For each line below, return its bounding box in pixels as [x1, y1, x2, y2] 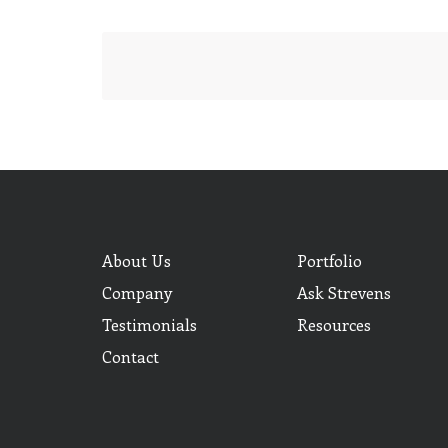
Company [102, 281, 172, 303]
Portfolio [297, 249, 362, 271]
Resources [297, 313, 371, 335]
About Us [102, 249, 171, 271]
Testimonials [102, 313, 197, 335]
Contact [102, 345, 159, 367]
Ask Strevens [297, 281, 391, 303]
